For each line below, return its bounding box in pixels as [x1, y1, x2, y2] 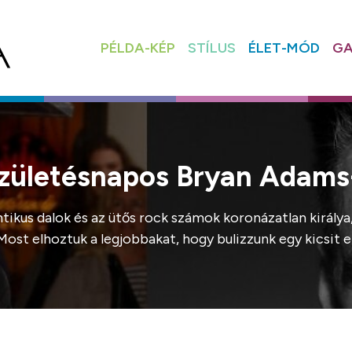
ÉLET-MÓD [247, 38, 320, 57]
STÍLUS [187, 38, 236, 57]
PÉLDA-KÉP [100, 38, 175, 57]
